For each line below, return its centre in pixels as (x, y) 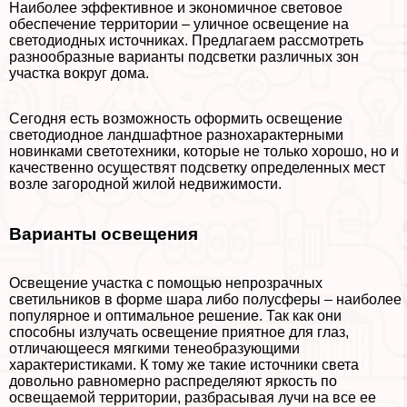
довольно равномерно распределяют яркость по (173, 382)
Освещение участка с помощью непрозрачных (166, 283)
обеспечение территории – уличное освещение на (179, 24)
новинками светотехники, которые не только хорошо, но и (204, 151)
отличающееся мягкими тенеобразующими (154, 349)
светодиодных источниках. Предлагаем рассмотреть (186, 40)
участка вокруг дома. (79, 73)
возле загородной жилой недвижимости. (145, 184)
